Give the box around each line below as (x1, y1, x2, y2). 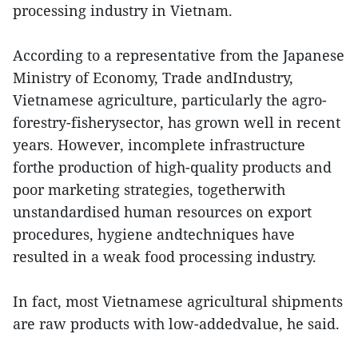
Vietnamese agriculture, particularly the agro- (13, 90, 327, 110)
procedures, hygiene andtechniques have (13, 225, 295, 245)
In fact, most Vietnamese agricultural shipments (13, 292, 343, 312)
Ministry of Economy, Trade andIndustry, (13, 68, 293, 88)
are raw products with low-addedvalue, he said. (13, 314, 340, 334)
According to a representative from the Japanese (13, 46, 344, 66)
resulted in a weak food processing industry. (13, 247, 316, 267)
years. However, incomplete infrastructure (13, 135, 305, 155)
